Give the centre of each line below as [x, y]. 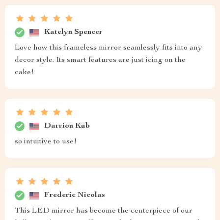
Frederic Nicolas [75, 195]
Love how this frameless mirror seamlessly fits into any [109, 48]
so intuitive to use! [46, 142]
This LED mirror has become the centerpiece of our [104, 211]
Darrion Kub [67, 126]
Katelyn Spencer [73, 32]
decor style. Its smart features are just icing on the [100, 61]
